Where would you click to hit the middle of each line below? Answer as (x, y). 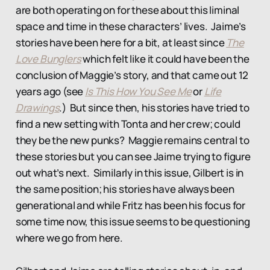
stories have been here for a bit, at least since (121, 42)
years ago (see (50, 91)
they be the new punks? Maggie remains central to (132, 140)
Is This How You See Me (138, 91)
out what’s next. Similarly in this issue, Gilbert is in (130, 172)
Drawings (37, 107)
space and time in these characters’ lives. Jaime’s (131, 26)
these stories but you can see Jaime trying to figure (133, 156)
